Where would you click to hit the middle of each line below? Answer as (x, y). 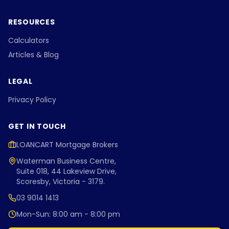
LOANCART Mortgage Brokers (67, 145)
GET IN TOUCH (37, 126)
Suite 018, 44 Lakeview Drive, (66, 171)
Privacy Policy (32, 100)
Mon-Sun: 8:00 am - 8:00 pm (68, 214)
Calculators (29, 40)
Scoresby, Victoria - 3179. (61, 181)
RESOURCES (32, 22)
